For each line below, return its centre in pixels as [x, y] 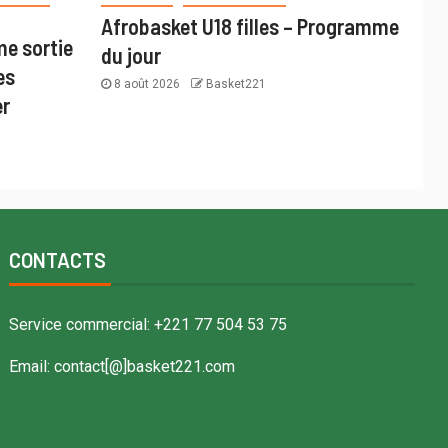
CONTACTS [58, 259]
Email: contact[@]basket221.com [122, 366]
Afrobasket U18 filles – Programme [249, 25]
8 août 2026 [146, 83]
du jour [130, 54]
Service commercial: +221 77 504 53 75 [148, 324]
